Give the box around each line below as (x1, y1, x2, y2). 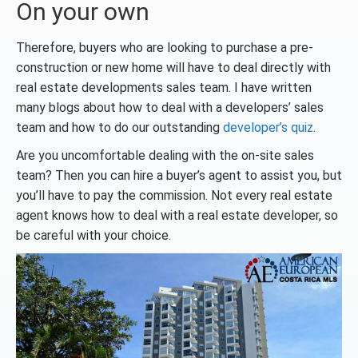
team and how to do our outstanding (16, 120, 223, 135)
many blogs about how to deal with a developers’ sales (16, 100, 324, 115)
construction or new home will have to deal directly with (16, 60, 331, 75)
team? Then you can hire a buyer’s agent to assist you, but (16, 168, 342, 183)
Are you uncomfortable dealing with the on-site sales (16, 148, 314, 163)
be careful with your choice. (16, 228, 171, 243)
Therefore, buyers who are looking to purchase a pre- (16, 40, 313, 55)
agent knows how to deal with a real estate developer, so (16, 208, 338, 223)
